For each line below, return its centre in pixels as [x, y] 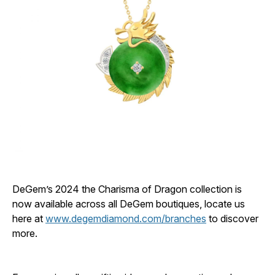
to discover [232, 219]
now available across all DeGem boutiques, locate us [129, 204]
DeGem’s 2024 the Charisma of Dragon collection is [127, 189]
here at [29, 219]
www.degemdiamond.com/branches [126, 219]
